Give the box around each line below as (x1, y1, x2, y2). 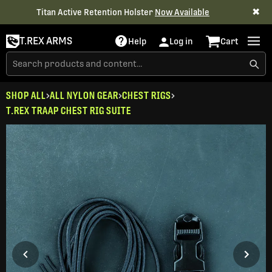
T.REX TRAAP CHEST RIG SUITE (6, 105, 131, 117)
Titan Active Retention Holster (36, 7, 155, 17)
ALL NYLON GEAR (50, 90, 118, 101)
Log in (169, 36, 193, 46)
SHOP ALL (6, 90, 46, 101)
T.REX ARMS (19, 35, 72, 47)
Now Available (155, 7, 209, 17)
